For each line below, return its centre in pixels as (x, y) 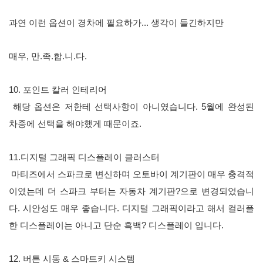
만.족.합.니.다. (60, 56)
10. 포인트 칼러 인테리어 (59, 90)
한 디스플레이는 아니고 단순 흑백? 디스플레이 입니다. (117, 225)
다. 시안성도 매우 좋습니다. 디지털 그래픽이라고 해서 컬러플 (131, 208)
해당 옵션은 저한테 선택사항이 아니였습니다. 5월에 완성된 (131, 107)
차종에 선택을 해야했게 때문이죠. (76, 124)
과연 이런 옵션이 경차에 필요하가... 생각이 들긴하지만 (117, 23)
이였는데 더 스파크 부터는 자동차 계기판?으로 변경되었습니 (131, 191)
